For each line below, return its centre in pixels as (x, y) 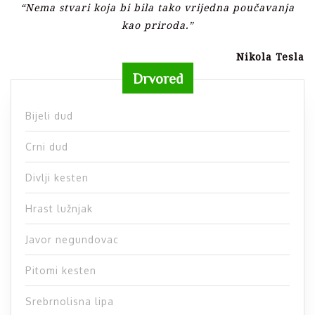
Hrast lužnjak (59, 209)
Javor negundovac (72, 240)
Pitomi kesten (61, 271)
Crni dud (47, 147)
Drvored (157, 78)
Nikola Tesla (270, 57)
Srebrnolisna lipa (70, 302)
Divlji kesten (57, 178)
